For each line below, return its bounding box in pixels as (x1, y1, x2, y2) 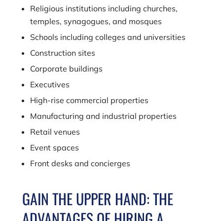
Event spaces (30, 143, 79, 152)
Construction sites (30, 48, 95, 58)
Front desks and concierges (30, 158, 130, 168)
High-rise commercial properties (30, 95, 148, 105)
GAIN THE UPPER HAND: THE (22, 187, 173, 210)
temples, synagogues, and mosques (30, 16, 162, 26)
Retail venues (30, 127, 80, 137)
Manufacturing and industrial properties (30, 111, 177, 121)
